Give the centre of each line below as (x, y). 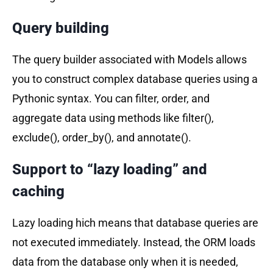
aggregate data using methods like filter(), (113, 118)
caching (38, 191)
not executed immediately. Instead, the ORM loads (134, 242)
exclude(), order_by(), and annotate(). (102, 137)
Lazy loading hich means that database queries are (135, 222)
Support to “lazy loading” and (110, 169)
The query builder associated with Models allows (129, 59)
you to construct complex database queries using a (135, 79)
